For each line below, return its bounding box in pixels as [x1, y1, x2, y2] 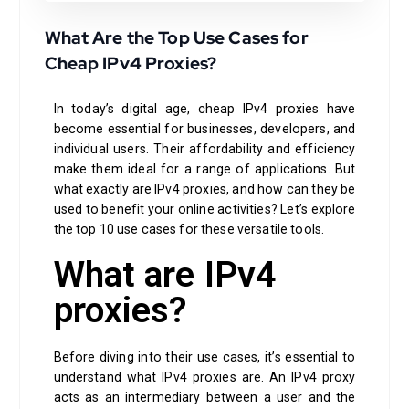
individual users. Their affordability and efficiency [53, 141, 356, 156]
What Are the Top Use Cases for [44, 25, 309, 49]
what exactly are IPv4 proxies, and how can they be [53, 181, 356, 196]
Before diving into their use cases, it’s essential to [53, 349, 356, 364]
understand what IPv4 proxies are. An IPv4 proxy [53, 369, 356, 384]
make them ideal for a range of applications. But [53, 161, 356, 176]
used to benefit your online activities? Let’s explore [53, 201, 356, 216]
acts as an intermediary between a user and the [53, 389, 356, 404]
